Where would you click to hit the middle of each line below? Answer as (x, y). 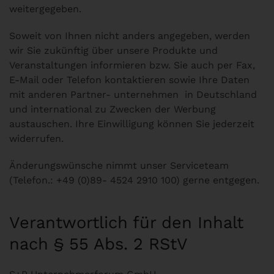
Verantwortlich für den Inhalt (126, 223)
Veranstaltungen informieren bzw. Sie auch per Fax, (132, 65)
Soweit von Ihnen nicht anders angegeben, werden (130, 36)
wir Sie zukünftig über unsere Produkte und (113, 50)
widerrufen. (36, 139)
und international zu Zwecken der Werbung (113, 109)
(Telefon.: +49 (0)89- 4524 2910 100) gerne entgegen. (134, 180)
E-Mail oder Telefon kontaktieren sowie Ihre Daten (129, 80)
